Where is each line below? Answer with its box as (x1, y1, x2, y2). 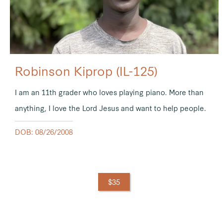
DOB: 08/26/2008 (15, 127, 73, 137)
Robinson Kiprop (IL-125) (15, 62, 158, 79)
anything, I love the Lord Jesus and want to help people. (15, 103, 206, 113)
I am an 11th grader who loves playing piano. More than (15, 87, 204, 98)
